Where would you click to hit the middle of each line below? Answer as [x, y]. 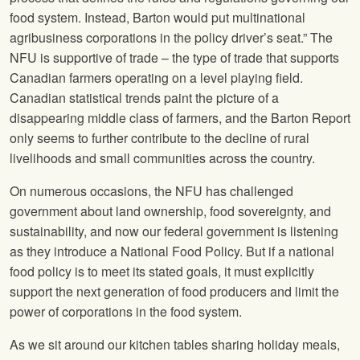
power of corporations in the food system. [126, 312]
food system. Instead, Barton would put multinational [157, 18]
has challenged [248, 191]
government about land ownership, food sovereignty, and [170, 211]
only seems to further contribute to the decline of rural [160, 138]
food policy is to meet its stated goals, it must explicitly [162, 272]
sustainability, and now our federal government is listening [174, 231]
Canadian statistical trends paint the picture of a [144, 98]
